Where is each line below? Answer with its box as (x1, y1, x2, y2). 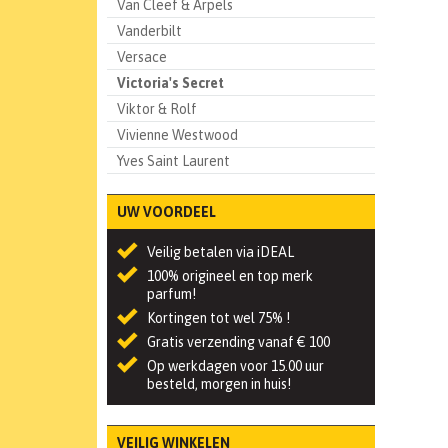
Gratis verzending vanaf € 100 (147, 334, 330, 350)
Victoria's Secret (117, 75, 224, 91)
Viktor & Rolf (117, 101, 197, 117)
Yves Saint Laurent (117, 153, 230, 169)
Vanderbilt (117, 23, 182, 39)
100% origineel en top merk (147, 268, 313, 284)
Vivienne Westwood (117, 127, 238, 143)
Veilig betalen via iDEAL (147, 244, 294, 260)
